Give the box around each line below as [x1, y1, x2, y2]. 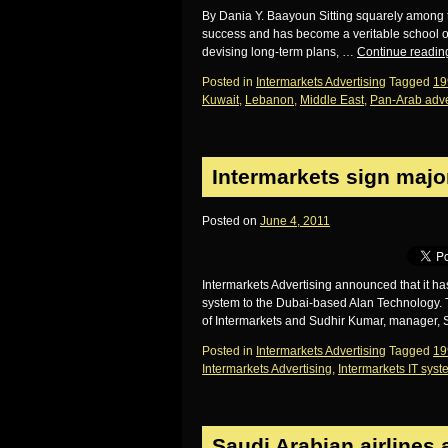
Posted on [202, 214, 257, 228]
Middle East [300, 93, 364, 107]
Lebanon [245, 93, 294, 107]
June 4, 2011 [260, 214, 330, 228]
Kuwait [202, 93, 239, 107]
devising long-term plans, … [202, 45, 357, 59]
